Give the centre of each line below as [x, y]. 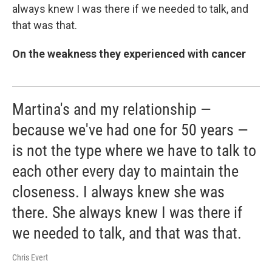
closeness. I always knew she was [118, 192]
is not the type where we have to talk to [134, 150]
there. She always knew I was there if [127, 212]
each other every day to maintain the [125, 171]
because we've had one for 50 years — [130, 130]
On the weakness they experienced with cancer [129, 53]
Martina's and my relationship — [112, 109]
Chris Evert [30, 257]
